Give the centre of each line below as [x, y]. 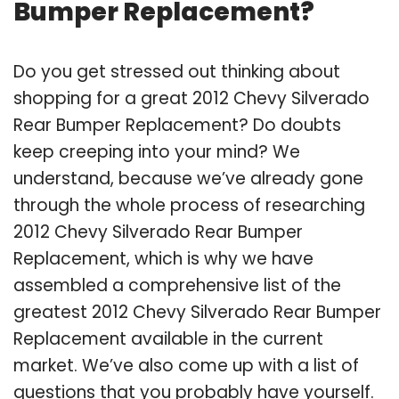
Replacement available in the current [168, 338]
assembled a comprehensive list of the [177, 285]
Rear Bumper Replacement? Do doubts [177, 125]
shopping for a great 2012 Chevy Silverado [191, 98]
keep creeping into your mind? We [157, 151]
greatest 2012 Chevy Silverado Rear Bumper [197, 312]
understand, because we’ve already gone [188, 178]
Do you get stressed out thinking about [177, 71]
